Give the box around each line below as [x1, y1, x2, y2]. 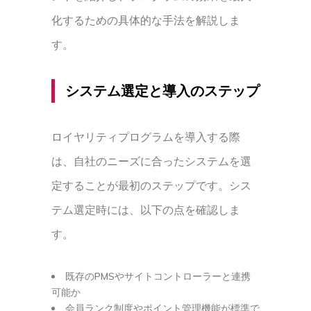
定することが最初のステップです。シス [51, 178, 251, 192]
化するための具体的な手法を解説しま [51, 13, 240, 27]
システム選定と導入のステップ [65, 82, 260, 99]
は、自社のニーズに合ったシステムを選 [51, 154, 251, 168]
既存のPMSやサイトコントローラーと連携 [65, 270, 251, 283]
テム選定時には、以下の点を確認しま [51, 203, 240, 217]
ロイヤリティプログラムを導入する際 [51, 130, 240, 144]
